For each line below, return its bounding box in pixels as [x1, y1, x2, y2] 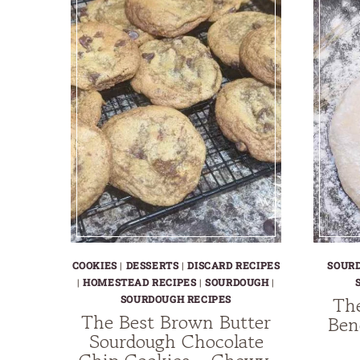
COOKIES [72, 258, 117, 272]
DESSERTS [125, 258, 179, 272]
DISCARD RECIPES [187, 258, 280, 272]
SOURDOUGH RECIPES [120, 292, 232, 305]
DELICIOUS [199, 27, 262, 42]
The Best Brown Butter [81, 307, 271, 336]
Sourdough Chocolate [88, 326, 264, 355]
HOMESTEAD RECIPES [83, 275, 197, 288]
